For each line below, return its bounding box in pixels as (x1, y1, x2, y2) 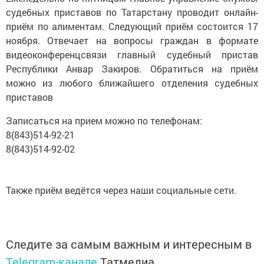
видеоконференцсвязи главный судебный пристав (6, 48, 258, 61)
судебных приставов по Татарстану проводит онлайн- (6, 5, 258, 18)
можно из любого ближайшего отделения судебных (6, 76, 258, 89)
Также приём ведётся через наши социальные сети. (6, 183, 236, 196)
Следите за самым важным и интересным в (6, 236, 252, 252)
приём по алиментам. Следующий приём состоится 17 (6, 19, 258, 32)
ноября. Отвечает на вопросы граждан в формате (6, 34, 258, 47)
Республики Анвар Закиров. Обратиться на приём (6, 62, 258, 75)
